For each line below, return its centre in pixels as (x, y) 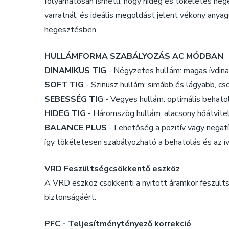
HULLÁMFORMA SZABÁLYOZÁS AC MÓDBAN (134, 56)
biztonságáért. (70, 197)
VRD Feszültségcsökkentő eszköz (112, 168)
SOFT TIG (64, 85)
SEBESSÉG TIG (74, 99)
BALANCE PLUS (76, 128)
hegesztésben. (71, 29)
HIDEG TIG (65, 113)
